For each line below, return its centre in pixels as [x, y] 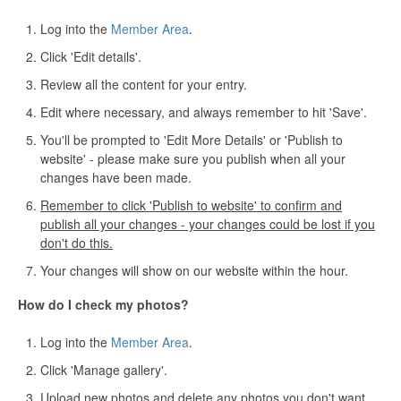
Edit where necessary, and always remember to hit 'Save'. [204, 112]
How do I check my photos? [103, 305]
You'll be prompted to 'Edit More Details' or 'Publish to [192, 140]
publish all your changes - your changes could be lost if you [208, 224]
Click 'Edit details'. [91, 57]
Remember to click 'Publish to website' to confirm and [191, 205]
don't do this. [77, 243]
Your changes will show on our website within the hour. [194, 271]
